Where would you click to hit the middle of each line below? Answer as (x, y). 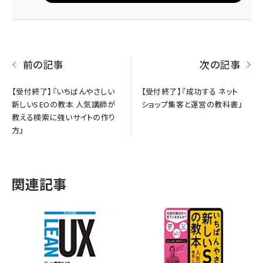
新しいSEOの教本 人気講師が (64, 104)
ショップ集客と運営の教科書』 (192, 104)
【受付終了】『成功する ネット (190, 91)
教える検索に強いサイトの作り (64, 117)
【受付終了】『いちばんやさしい (63, 91)
